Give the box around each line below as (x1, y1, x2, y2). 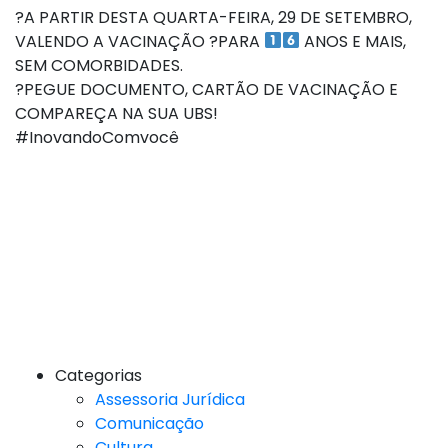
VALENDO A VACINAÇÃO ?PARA (15, 29, 264, 53)
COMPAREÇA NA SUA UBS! (15, 101, 218, 125)
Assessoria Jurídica (95, 387, 245, 411)
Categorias (55, 363, 142, 387)
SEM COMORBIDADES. (15, 53, 183, 77)
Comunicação (95, 411, 204, 435)
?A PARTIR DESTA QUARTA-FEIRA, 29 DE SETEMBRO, (15, 5, 412, 29)
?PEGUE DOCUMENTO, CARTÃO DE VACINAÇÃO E (15, 77, 398, 101)
